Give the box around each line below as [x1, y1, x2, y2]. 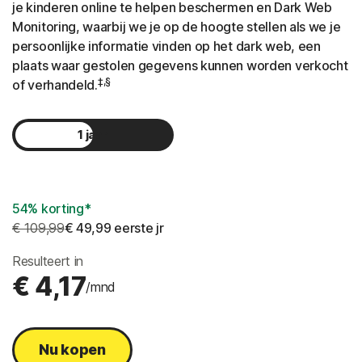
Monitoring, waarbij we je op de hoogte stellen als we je [12, 19, 341, 36]
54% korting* [12, 200, 91, 217]
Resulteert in [12, 253, 84, 270]
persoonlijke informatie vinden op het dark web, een [12, 38, 321, 55]
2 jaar [77, 160, 109, 175]
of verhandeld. [12, 77, 98, 94]
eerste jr [111, 220, 164, 237]
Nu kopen [39, 341, 106, 359]
